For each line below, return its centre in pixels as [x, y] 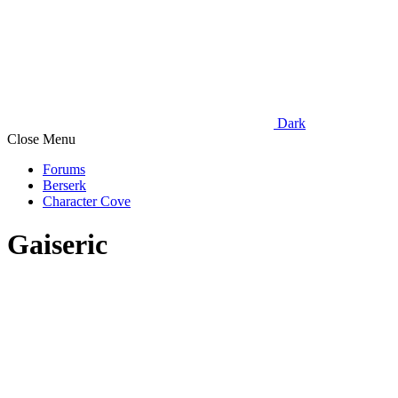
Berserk [64, 185]
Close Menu [41, 139]
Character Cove [87, 201]
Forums [64, 169]
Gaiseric [57, 245]
